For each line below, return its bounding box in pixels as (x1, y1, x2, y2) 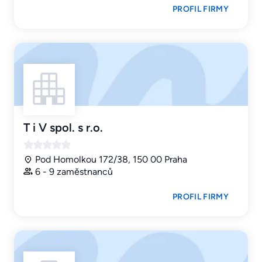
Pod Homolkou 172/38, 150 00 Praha (35, 153, 187, 165)
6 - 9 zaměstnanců (35, 166, 113, 177)
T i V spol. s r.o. (23, 120, 103, 135)
